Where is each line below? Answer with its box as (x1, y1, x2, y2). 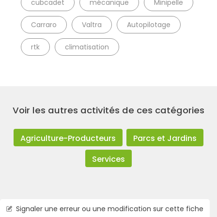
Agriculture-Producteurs (20, 132, 116, 144)
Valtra (82, 20, 102, 30)
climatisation (65, 42, 109, 52)
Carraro (31, 20, 57, 30)
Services (92, 154, 125, 165)
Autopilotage (127, 20, 171, 30)
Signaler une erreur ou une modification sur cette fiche (15, 203, 203, 214)
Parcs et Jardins (133, 132, 197, 144)
